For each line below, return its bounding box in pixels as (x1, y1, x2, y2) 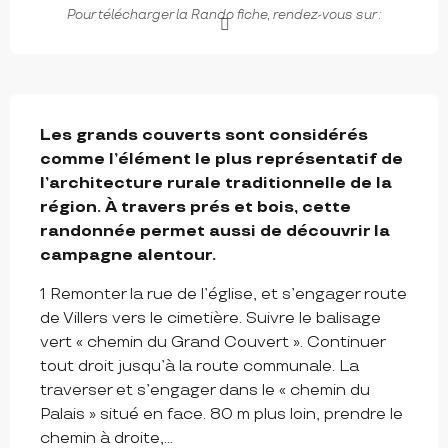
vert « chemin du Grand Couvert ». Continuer (40, 333, 385, 353)
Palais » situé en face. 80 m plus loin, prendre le (40, 405, 403, 425)
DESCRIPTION (10, 93, 160, 136)
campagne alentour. (40, 246, 216, 266)
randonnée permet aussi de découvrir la (40, 222, 390, 242)
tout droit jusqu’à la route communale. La (40, 357, 359, 377)
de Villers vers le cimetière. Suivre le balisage (40, 309, 381, 329)
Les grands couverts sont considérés (40, 126, 368, 146)
